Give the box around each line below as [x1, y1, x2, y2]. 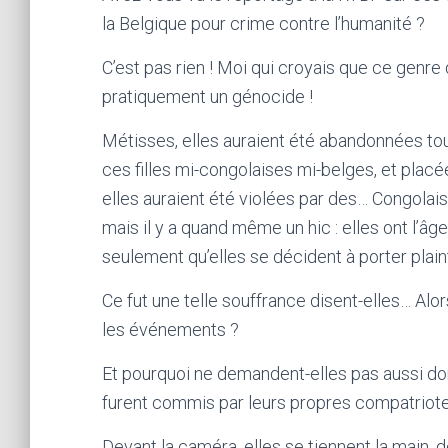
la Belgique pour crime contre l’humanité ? [102, 13, 425, 34]
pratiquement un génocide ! [102, 86, 313, 107]
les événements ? [102, 319, 239, 340]
